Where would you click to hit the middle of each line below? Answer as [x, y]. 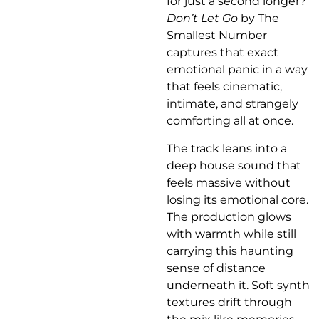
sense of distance [216, 268]
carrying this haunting [230, 251]
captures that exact [223, 53]
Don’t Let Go [202, 19]
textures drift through [229, 302]
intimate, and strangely [232, 104]
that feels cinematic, [224, 87]
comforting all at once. [230, 121]
